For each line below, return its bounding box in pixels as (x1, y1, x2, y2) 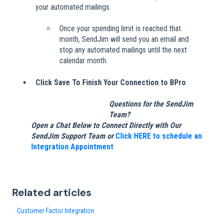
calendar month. (59, 56, 108, 66)
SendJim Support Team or (31, 131, 115, 141)
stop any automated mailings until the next (59, 45, 187, 55)
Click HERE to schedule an (115, 131, 202, 141)
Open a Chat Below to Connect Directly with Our (31, 120, 181, 130)
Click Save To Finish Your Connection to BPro (36, 77, 186, 87)
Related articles (12, 185, 91, 200)
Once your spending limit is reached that (59, 24, 181, 34)
